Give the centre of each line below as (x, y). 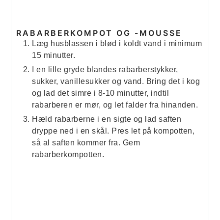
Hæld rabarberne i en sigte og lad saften (107, 119)
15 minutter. (54, 55)
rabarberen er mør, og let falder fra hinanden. (115, 105)
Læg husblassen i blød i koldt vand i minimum (117, 44)
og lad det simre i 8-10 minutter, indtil (101, 93)
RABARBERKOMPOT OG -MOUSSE (99, 33)
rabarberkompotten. (68, 155)
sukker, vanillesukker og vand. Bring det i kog (116, 82)
